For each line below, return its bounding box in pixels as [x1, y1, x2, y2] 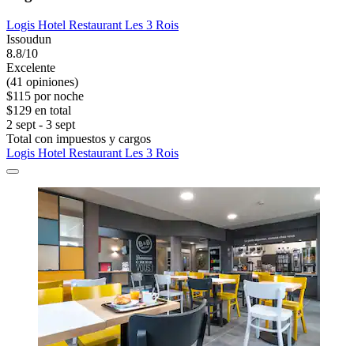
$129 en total [6, 103, 71, 117]
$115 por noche [6, 88, 84, 103]
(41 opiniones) [6, 74, 78, 88]
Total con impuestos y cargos [6, 131, 151, 145]
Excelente [6, 60, 55, 74]
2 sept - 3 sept [6, 117, 75, 131]
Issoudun [6, 32, 51, 46]
